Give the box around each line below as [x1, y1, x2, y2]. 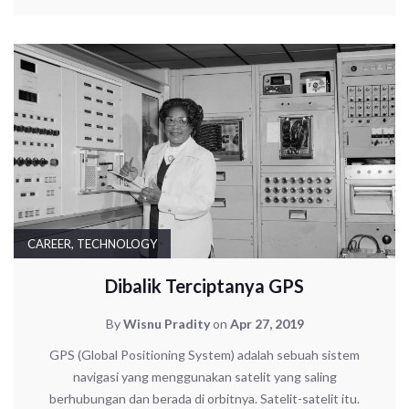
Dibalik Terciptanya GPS [105, 274, 304, 297]
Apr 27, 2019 [229, 315, 304, 331]
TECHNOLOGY [77, 236, 157, 251]
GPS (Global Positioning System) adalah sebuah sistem [49, 346, 360, 362]
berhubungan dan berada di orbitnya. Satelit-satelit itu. [49, 390, 360, 406]
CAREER [27, 236, 71, 251]
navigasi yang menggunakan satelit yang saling [72, 368, 337, 384]
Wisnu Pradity [122, 315, 210, 331]
